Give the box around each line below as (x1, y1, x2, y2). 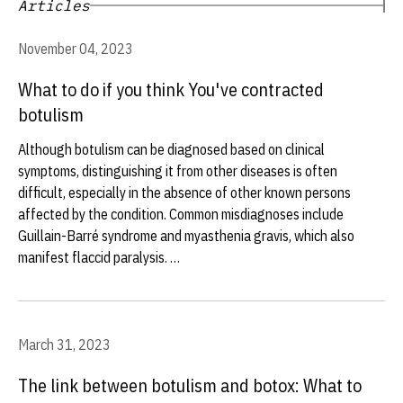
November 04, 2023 (18, 40, 133, 58)
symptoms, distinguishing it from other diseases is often (18, 162, 337, 180)
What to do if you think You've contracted (18, 77, 324, 102)
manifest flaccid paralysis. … (18, 248, 180, 266)
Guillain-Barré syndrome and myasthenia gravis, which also (18, 227, 354, 245)
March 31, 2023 (18, 336, 111, 354)
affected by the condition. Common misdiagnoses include (18, 205, 344, 223)
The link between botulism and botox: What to (18, 373, 362, 398)
